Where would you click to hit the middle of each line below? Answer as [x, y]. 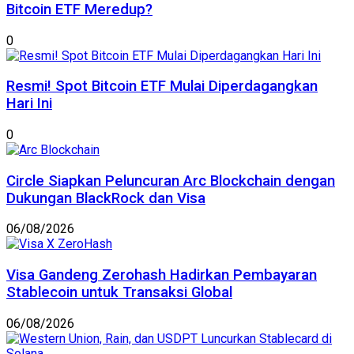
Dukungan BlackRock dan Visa [106, 198]
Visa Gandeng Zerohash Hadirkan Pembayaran [162, 275]
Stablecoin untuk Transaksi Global [119, 293]
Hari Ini [29, 104]
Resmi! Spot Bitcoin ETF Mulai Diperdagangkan [162, 87]
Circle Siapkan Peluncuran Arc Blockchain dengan [171, 181]
